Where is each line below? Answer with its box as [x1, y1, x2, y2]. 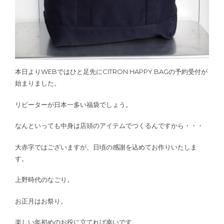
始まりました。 [15, 79, 60, 87]
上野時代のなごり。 [15, 175, 73, 184]
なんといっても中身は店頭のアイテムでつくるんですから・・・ [15, 121, 203, 130]
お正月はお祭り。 [15, 196, 67, 205]
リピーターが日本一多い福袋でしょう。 [15, 100, 132, 108]
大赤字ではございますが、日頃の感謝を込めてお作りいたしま [15, 142, 197, 151]
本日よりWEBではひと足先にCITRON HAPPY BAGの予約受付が [15, 67, 207, 76]
